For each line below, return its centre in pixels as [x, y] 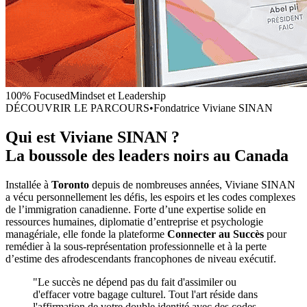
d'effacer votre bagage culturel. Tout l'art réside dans [145, 295]
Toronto [70, 185]
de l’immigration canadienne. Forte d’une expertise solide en [136, 210]
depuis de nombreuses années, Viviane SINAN [192, 185]
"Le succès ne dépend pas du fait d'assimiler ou [135, 282]
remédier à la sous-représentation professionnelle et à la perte [136, 247]
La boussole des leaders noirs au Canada [147, 156]
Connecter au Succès [216, 234]
